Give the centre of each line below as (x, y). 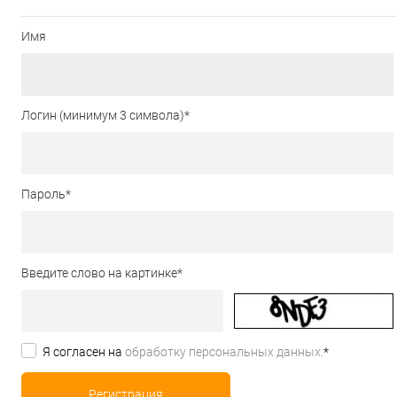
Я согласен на (84, 352)
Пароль (43, 195)
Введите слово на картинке (99, 273)
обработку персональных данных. (224, 352)
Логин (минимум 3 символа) (103, 116)
